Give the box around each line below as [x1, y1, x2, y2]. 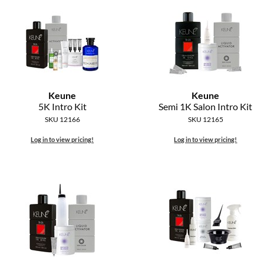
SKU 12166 [44, 115, 80, 124]
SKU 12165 [187, 115, 223, 124]
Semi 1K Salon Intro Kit [159, 101, 253, 113]
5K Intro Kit [38, 101, 87, 113]
